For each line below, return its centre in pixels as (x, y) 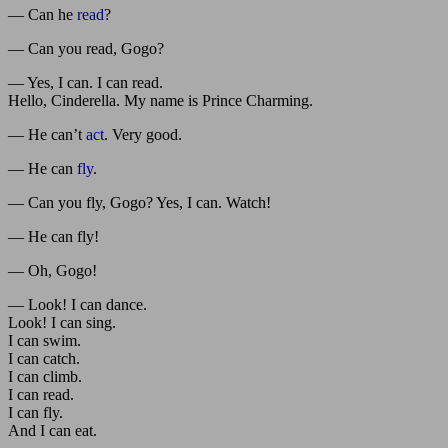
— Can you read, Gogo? (86, 48)
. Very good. (143, 134)
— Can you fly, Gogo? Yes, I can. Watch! (139, 202)
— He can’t (47, 134)
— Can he (42, 14)
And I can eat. (52, 430)
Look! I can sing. (62, 322)
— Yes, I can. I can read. (85, 82)
